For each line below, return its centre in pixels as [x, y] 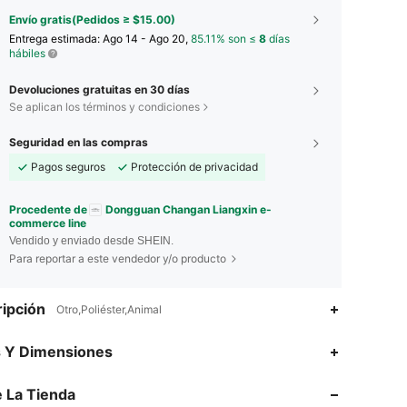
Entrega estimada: [56, 38]
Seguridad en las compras [79, 142]
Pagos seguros [68, 166]
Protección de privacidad [194, 166]
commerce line [48, 223]
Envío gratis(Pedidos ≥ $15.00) [92, 19]
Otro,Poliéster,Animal [109, 310]
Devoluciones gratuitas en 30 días [99, 89]
